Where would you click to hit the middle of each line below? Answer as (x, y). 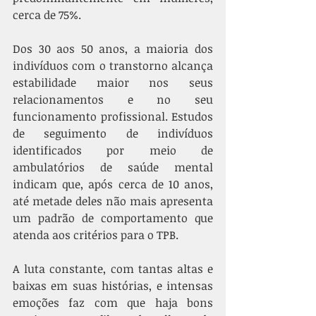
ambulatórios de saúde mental (113, 167)
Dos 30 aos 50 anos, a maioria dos (113, 49)
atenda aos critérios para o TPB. (96, 235)
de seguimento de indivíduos (113, 133)
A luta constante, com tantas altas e (113, 269)
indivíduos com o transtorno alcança (113, 66)
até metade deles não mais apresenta (113, 201)
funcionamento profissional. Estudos (113, 116)
